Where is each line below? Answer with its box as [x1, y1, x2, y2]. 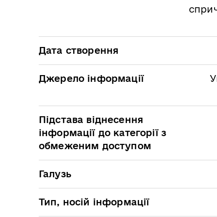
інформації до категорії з [39, 127, 167, 138]
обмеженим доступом [39, 140, 151, 151]
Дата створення [39, 45, 119, 56]
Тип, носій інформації [39, 196, 150, 207]
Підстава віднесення [39, 114, 144, 125]
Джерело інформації [39, 73, 144, 84]
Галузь [39, 168, 71, 179]
